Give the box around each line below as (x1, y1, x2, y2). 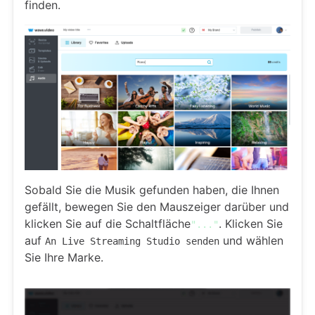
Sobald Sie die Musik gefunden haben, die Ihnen (25, 183, 279, 198)
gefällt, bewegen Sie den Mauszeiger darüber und (25, 200, 289, 214)
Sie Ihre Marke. (25, 250, 103, 265)
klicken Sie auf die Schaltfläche (25, 217, 191, 231)
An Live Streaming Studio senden (45, 236, 219, 247)
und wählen (219, 233, 283, 248)
